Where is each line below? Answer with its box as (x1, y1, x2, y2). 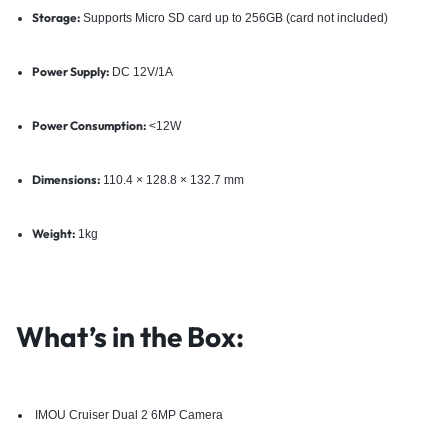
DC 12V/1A (108, 64, 173, 79)
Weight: (31, 225, 75, 241)
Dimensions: (31, 171, 100, 187)
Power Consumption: (31, 117, 146, 133)
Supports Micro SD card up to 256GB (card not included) (79, 10, 388, 25)
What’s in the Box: (16, 318, 244, 354)
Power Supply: (31, 63, 109, 79)
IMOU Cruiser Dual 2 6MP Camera (31, 408, 223, 423)
